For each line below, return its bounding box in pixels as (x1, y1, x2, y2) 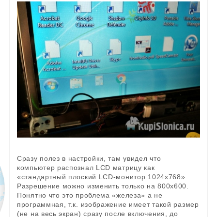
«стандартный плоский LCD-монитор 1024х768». (17, 172, 188, 181)
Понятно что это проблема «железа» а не (17, 191, 163, 199)
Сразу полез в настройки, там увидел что (17, 154, 161, 162)
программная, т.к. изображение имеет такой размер (17, 200, 199, 208)
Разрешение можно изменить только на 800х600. (17, 182, 189, 190)
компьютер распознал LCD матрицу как (17, 163, 155, 171)
